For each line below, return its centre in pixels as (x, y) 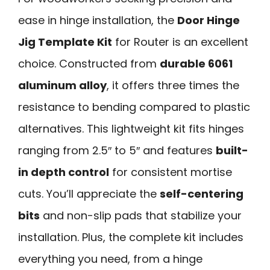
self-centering (202, 194)
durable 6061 (196, 64)
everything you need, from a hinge (110, 259)
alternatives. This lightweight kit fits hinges (131, 129)
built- (232, 151)
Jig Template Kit (65, 42)
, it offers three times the (173, 86)
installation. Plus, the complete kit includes (131, 237)
